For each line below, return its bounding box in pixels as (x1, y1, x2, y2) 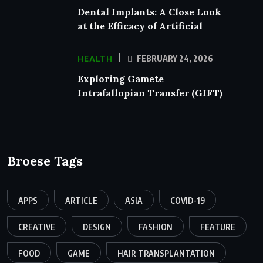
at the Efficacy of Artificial (77, 19, 203, 32)
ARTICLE (65, 195, 97, 205)
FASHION (139, 221, 173, 232)
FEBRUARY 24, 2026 (135, 53, 213, 63)
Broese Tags (7, 152, 83, 169)
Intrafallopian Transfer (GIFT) (77, 86, 222, 99)
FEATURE (200, 221, 235, 232)
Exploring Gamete (77, 72, 164, 85)
